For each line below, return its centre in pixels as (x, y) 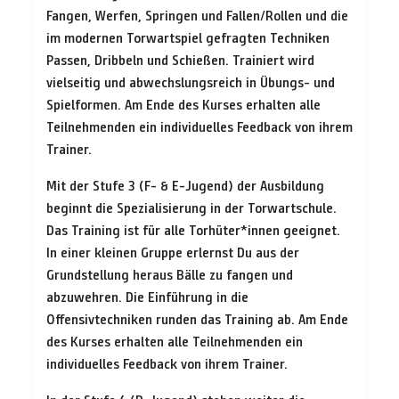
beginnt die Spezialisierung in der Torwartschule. (191, 208)
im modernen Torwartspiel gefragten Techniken (188, 37)
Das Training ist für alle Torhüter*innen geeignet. (193, 230)
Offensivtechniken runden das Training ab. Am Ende (197, 319)
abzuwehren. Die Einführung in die (147, 297)
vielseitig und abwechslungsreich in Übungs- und (191, 82)
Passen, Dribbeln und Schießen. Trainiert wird (180, 60)
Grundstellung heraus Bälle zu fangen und (170, 274)
